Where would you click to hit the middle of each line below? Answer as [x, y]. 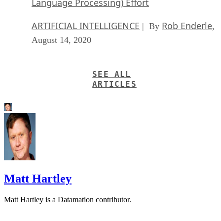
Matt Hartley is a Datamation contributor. [68, 199]
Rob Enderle [187, 25]
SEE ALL [112, 74]
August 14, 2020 [61, 40]
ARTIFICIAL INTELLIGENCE [86, 25]
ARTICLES [114, 84]
